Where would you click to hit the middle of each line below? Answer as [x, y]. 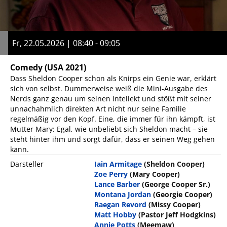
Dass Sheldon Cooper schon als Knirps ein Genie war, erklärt [113, 78]
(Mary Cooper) [155, 174]
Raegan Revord [121, 204]
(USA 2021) [65, 67]
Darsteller [27, 164]
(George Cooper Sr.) [176, 184]
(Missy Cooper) [175, 204]
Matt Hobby [116, 214]
